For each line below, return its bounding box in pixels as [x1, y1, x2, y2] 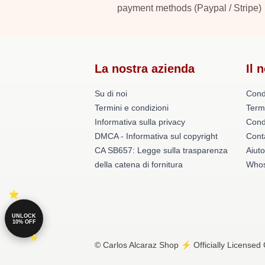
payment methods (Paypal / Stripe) [117, 3, 261, 13]
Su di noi [95, 89, 127, 98]
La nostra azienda [95, 62, 195, 75]
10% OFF [12, 218, 36, 225]
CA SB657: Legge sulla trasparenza [95, 146, 228, 155]
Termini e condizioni [95, 103, 169, 112]
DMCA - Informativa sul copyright [95, 131, 218, 141]
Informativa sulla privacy [95, 117, 185, 127]
